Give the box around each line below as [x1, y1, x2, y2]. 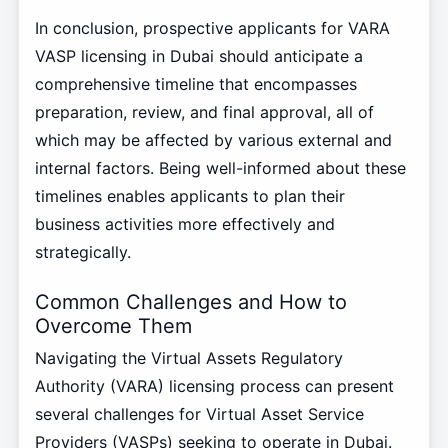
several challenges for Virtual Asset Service [34, 404, 364, 425]
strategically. [34, 241, 131, 262]
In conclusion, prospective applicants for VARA [34, 17, 390, 38]
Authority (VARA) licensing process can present [34, 376, 394, 397]
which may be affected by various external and [34, 129, 392, 150]
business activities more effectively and [34, 213, 335, 234]
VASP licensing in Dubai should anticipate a [34, 45, 363, 66]
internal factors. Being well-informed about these [34, 157, 406, 178]
